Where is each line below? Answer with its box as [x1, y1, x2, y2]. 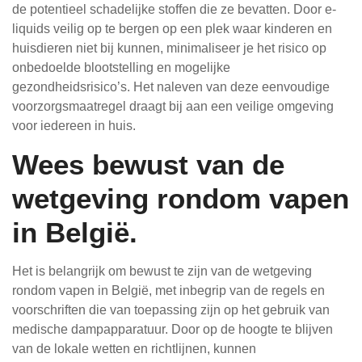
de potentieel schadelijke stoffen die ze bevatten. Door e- [12, 2, 336, 16]
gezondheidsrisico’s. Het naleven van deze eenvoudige [12, 80, 330, 94]
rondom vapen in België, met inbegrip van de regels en [12, 284, 325, 297]
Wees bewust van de [12, 149, 284, 180]
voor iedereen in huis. [12, 119, 136, 133]
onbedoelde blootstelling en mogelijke [12, 61, 230, 74]
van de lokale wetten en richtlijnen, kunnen [12, 342, 256, 356]
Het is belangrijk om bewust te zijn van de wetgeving [12, 264, 312, 278]
